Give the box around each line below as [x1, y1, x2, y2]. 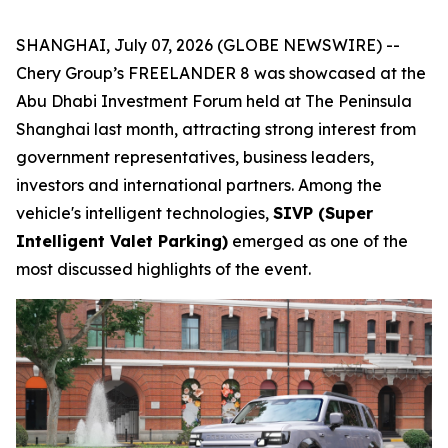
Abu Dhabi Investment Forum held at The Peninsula [16, 91, 412, 111]
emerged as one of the [228, 231, 408, 251]
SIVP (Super [273, 203, 373, 223]
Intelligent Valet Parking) [16, 231, 228, 251]
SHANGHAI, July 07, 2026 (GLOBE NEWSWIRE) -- [16, 35, 400, 55]
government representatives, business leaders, [16, 147, 374, 167]
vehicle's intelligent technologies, [16, 203, 273, 223]
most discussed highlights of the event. [16, 259, 311, 279]
